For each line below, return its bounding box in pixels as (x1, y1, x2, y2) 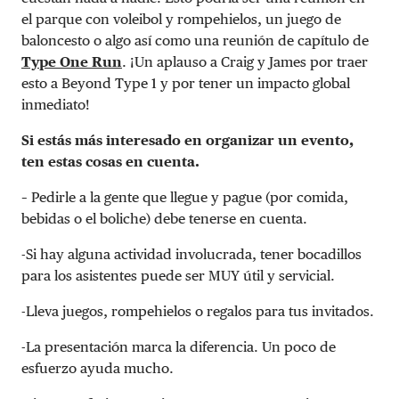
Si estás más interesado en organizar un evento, (21, 131, 354, 149)
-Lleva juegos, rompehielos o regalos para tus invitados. (21, 302, 374, 320)
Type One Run (21, 53, 122, 70)
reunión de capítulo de (223, 31, 369, 49)
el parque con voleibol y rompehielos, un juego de (21, 10, 341, 28)
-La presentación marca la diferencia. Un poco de (21, 338, 336, 355)
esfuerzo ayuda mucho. (21, 359, 174, 377)
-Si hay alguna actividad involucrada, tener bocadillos (21, 245, 362, 263)
